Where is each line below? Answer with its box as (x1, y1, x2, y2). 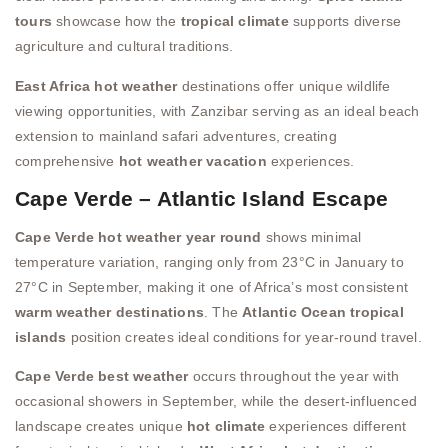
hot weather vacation (118, 152, 267, 169)
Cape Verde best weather (15, 368, 189, 385)
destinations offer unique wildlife (177, 77, 391, 94)
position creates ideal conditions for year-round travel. (66, 329, 422, 346)
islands (15, 329, 67, 346)
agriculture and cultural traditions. (15, 38, 234, 55)
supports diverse (288, 13, 402, 30)
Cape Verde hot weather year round (15, 229, 262, 246)
